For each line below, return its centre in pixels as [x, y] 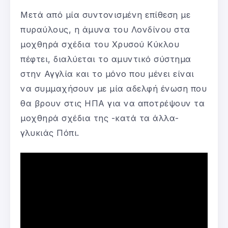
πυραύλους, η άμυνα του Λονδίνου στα [105, 29]
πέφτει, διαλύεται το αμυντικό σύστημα [106, 59]
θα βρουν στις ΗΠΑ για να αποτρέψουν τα [112, 103]
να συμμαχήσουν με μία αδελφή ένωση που [113, 88]
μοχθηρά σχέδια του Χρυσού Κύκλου [100, 44]
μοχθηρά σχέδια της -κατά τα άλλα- [100, 118]
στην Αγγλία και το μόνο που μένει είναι [107, 74]
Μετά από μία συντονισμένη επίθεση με [105, 15]
